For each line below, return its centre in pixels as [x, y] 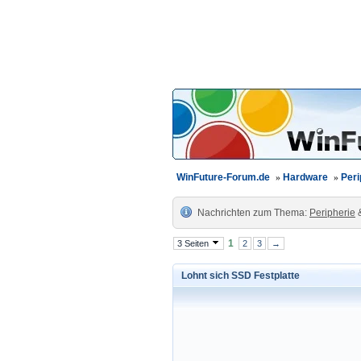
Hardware [305, 177]
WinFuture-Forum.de [223, 177]
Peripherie [332, 213]
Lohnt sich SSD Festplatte [241, 276]
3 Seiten [194, 243]
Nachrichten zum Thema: [253, 213]
